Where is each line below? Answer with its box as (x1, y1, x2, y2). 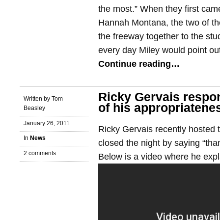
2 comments (24, 150, 56, 157)
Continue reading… (98, 59, 180, 69)
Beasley (24, 104, 45, 111)
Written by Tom (24, 95, 63, 102)
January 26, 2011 (24, 119, 70, 127)
